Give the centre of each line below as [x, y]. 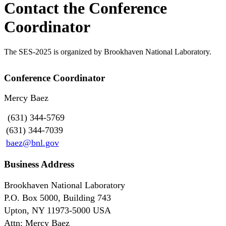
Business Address [39, 164]
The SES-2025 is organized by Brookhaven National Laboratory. [108, 51]
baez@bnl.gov [32, 143]
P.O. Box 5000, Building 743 [58, 198]
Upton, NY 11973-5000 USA [58, 211]
